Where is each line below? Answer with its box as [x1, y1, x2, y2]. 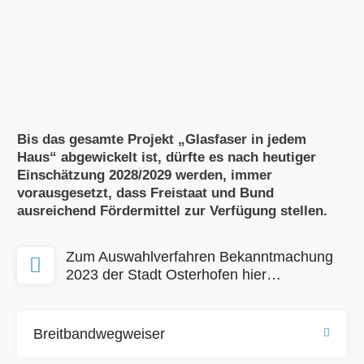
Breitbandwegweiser [32, 325, 165, 342]
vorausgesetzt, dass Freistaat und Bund [16, 184, 274, 201]
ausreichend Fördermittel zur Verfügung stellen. [16, 202, 327, 219]
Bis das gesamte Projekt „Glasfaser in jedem [16, 131, 306, 147]
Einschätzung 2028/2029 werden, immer [16, 167, 272, 183]
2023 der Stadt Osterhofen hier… [65, 266, 281, 283]
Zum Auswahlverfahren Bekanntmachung [65, 248, 333, 265]
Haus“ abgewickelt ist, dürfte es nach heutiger [16, 149, 316, 165]
